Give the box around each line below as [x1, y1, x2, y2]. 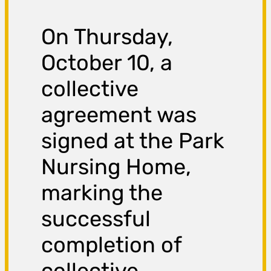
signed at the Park [41, 128, 225, 154]
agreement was [41, 102, 197, 128]
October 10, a [41, 50, 173, 76]
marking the [41, 180, 163, 206]
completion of [41, 232, 182, 258]
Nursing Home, [41, 154, 192, 180]
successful [41, 206, 151, 232]
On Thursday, [41, 24, 174, 50]
